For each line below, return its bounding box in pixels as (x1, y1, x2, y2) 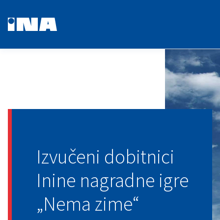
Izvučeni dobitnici (36, 144, 174, 169)
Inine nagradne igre (36, 168, 189, 192)
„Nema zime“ (36, 192, 139, 216)
